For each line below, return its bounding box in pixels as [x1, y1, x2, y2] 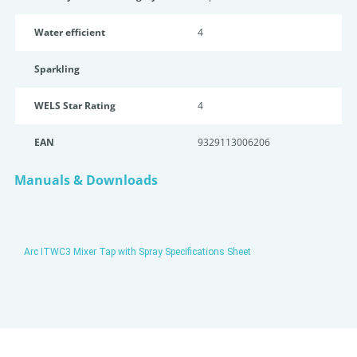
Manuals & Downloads [14, 171, 158, 189]
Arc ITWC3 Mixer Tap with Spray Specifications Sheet [24, 246, 251, 257]
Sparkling [34, 62, 80, 76]
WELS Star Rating [34, 99, 116, 112]
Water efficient [34, 25, 105, 39]
